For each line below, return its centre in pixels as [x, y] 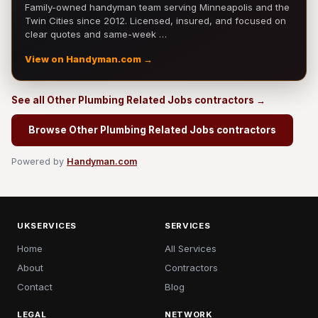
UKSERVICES [47, 226]
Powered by [39, 161]
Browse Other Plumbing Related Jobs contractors [152, 130]
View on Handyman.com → [89, 59]
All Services [191, 248]
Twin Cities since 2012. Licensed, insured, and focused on [155, 21]
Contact [35, 287]
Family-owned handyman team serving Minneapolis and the [157, 7]
